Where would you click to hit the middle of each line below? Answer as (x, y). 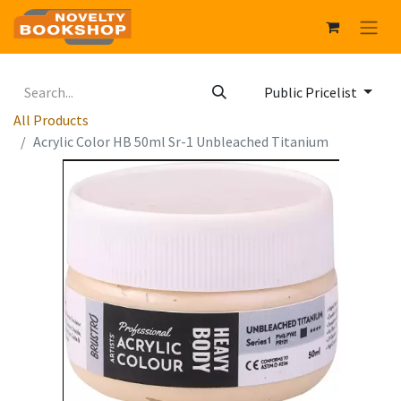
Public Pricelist (312, 93)
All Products (51, 120)
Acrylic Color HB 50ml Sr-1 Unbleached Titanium (181, 142)
